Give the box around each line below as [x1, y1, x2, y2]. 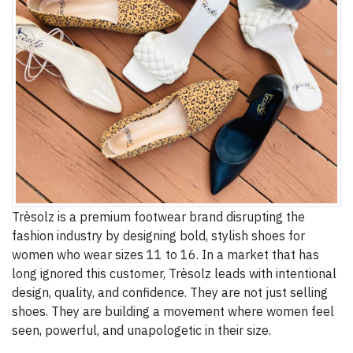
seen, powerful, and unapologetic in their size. [12, 322, 271, 339]
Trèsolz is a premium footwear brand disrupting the [12, 209, 305, 225]
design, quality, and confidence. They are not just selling [12, 284, 328, 301]
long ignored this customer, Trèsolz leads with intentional [12, 266, 336, 282]
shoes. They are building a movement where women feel [12, 303, 334, 320]
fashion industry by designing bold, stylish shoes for [12, 228, 305, 244]
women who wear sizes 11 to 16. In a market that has [12, 247, 319, 263]
